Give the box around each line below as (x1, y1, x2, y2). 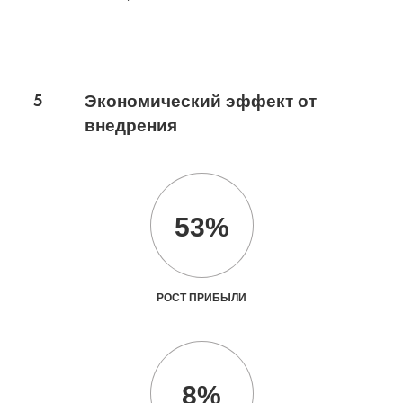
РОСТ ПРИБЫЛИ (157, 291, 246, 304)
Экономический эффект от (84, 91, 317, 111)
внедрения (84, 115, 177, 135)
